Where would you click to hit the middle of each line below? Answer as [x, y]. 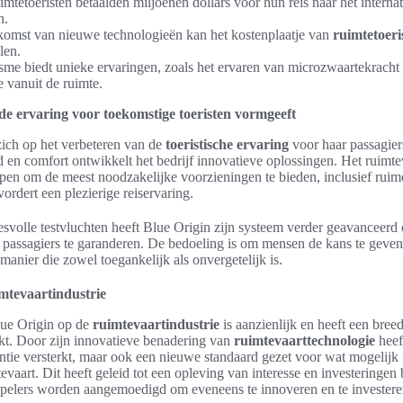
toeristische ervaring [227, 144]
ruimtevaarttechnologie [304, 340]
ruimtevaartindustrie [156, 324]
